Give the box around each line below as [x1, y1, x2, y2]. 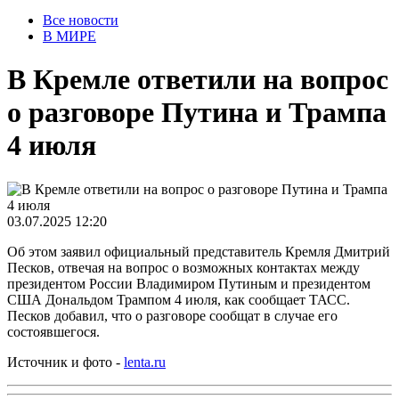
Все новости [43, 12, 118, 28]
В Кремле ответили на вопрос [7, 63, 388, 96]
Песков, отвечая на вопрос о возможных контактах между [7, 259, 360, 275]
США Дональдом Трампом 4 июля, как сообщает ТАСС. [7, 291, 350, 307]
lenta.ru [124, 354, 166, 370]
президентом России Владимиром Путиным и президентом [7, 275, 370, 291]
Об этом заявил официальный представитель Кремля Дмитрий [7, 243, 390, 259]
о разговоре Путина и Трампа [7, 96, 387, 129]
